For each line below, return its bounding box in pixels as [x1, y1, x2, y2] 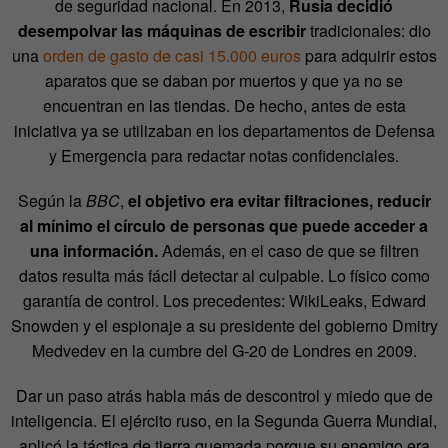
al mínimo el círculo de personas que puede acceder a [20, 213, 428, 237]
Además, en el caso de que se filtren [157, 238, 419, 262]
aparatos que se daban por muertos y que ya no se [45, 68, 403, 92]
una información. [29, 238, 158, 262]
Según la [17, 188, 86, 212]
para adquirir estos [300, 43, 437, 67]
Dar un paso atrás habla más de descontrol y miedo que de [15, 383, 433, 407]
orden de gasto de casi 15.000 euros [42, 43, 301, 67]
